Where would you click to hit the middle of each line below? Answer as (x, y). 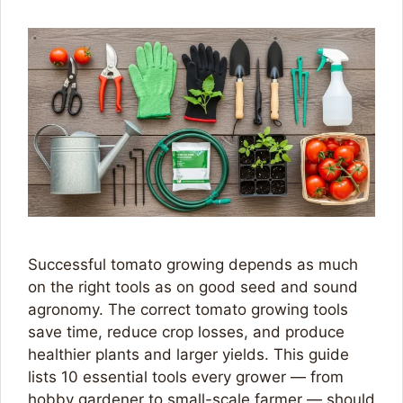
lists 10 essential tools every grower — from (186, 377)
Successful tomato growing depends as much (193, 265)
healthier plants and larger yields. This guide (188, 355)
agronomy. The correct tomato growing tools (188, 310)
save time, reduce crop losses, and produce (186, 332)
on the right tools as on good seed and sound (193, 287)
